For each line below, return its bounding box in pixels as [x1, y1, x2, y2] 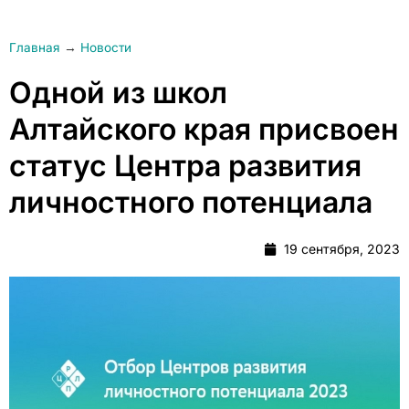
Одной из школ [9, 75, 227, 110]
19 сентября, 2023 [284, 241, 400, 257]
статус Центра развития [9, 148, 362, 184]
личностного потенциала [9, 184, 372, 220]
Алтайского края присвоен [9, 111, 399, 147]
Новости [80, 40, 131, 55]
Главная [9, 40, 60, 55]
